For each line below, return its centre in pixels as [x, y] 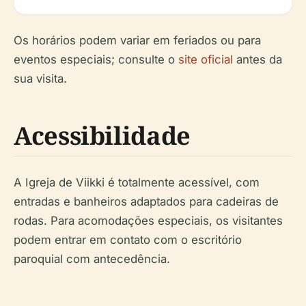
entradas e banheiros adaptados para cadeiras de [146, 201]
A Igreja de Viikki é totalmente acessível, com [137, 182]
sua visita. [40, 79]
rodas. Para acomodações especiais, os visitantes [148, 221]
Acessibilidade [102, 136]
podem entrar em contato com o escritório [128, 240]
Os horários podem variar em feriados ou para [137, 40]
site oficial [206, 59]
